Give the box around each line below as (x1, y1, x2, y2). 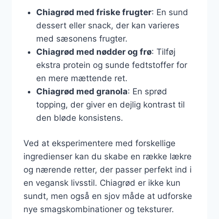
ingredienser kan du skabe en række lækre (23, 152, 192, 161)
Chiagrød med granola (36, 86, 128, 96)
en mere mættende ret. (36, 73, 128, 83)
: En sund (151, 7, 188, 17)
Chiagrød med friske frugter (36, 7, 152, 17)
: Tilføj (151, 46, 175, 57)
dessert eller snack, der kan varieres (36, 20, 179, 30)
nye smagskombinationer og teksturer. (23, 204, 174, 214)
